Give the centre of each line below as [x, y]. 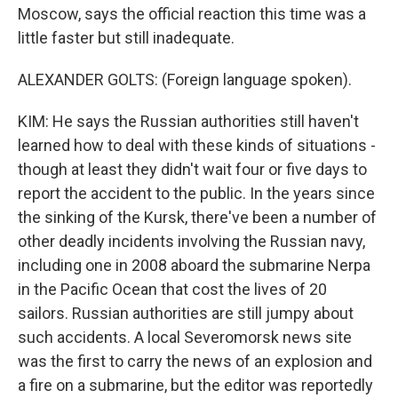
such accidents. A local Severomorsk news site [185, 337]
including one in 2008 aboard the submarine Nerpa [194, 265]
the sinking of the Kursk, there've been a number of [197, 217]
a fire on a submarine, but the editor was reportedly [195, 385]
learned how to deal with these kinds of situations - [197, 145]
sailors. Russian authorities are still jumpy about [186, 313]
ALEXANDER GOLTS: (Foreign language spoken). [185, 80]
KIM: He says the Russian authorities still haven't [188, 121]
